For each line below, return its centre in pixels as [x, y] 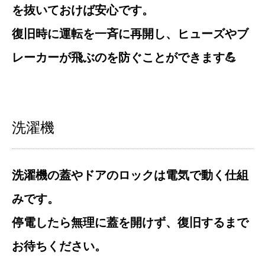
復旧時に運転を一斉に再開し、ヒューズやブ [130, 33]
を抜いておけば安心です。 [83, 9]
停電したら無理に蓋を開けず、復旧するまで [130, 222]
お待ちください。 [59, 245]
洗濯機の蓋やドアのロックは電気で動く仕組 [130, 174]
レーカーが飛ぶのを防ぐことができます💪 [124, 57]
